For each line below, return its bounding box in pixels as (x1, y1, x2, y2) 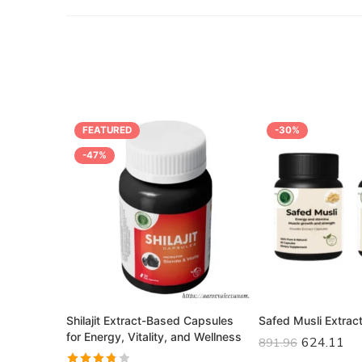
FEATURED (82, 124, 132, 136)
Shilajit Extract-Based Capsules (66, 313, 234, 327)
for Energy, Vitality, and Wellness (66, 329, 242, 343)
